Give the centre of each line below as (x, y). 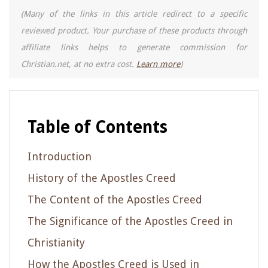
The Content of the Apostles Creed (115, 199)
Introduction (60, 156)
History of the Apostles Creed (102, 178)
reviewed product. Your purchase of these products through (134, 30)
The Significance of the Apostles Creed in (130, 221)
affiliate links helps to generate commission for (134, 47)
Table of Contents (98, 127)
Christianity (56, 242)
